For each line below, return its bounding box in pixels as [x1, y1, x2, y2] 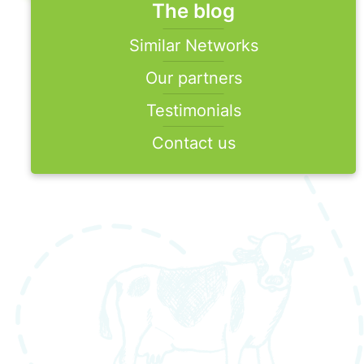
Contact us [151, 133, 236, 153]
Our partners [145, 68, 242, 88]
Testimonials [145, 101, 241, 120]
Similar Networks [128, 36, 258, 55]
